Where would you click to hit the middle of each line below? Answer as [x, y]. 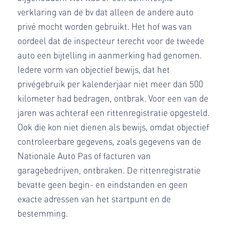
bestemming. [42, 213]
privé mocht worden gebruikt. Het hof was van [104, 26]
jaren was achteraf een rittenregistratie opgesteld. [113, 112]
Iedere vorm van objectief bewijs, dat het [93, 69]
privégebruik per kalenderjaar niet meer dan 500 [110, 83]
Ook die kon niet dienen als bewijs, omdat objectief [113, 127]
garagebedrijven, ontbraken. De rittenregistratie [109, 170]
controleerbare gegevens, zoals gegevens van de [109, 141]
